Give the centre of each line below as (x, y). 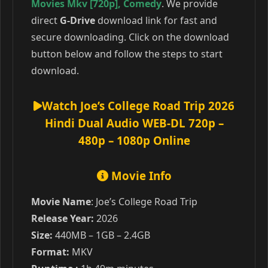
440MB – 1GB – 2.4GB (101, 235)
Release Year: (63, 218)
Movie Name (61, 202)
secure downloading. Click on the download (130, 37)
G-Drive (77, 20)
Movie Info (140, 176)
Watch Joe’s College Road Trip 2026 (138, 106)
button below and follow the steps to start (127, 54)
